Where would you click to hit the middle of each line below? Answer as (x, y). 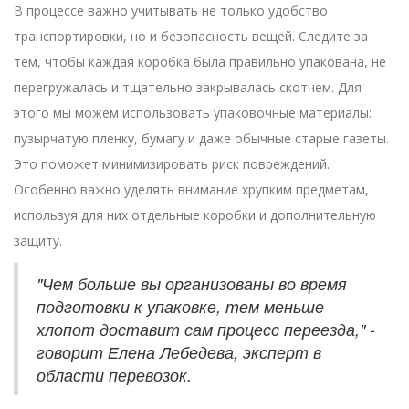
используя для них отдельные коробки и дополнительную (195, 215)
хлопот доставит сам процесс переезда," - (206, 330)
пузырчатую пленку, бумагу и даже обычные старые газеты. (201, 139)
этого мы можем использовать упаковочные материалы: (193, 113)
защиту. (38, 241)
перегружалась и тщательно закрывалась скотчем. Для (188, 88)
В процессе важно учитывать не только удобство (171, 11)
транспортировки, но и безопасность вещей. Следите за (191, 37)
